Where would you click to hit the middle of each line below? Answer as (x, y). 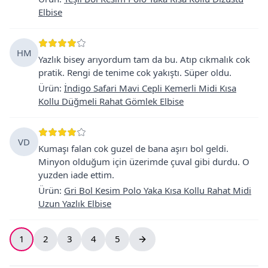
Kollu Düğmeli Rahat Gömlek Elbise (111, 101)
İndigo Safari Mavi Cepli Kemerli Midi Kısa (150, 88)
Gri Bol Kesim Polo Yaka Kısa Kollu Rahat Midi (158, 190)
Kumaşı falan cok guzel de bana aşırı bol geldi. (133, 148)
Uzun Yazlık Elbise (75, 203)
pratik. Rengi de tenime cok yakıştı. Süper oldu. (135, 72)
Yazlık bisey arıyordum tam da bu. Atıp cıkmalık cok (144, 59)
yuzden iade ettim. (76, 174)
